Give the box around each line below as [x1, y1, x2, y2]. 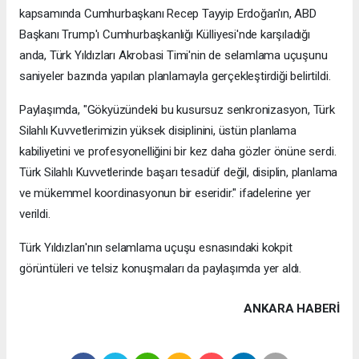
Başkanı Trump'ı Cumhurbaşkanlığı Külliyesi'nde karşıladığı [19, 26, 310, 42]
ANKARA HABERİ [244, 301, 340, 316]
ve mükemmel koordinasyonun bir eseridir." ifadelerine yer [19, 185, 312, 200]
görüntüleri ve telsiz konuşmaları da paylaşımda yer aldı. [19, 260, 302, 276]
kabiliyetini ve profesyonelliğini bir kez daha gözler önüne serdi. [19, 143, 337, 159]
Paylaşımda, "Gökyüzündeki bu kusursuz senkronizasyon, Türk [19, 102, 335, 117]
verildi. [19, 206, 50, 221]
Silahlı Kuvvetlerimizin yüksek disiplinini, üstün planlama [19, 123, 296, 138]
